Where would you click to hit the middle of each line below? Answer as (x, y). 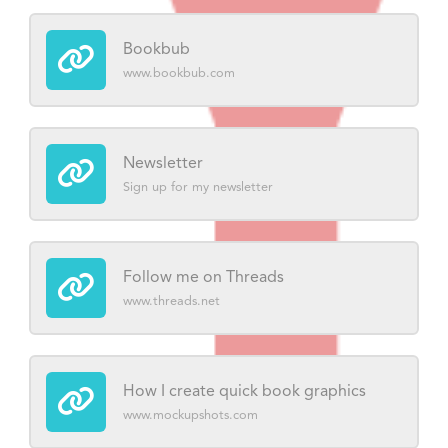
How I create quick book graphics (244, 392)
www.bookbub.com (179, 73)
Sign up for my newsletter (198, 187)
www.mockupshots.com (190, 415)
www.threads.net (171, 301)
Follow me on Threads (203, 278)
